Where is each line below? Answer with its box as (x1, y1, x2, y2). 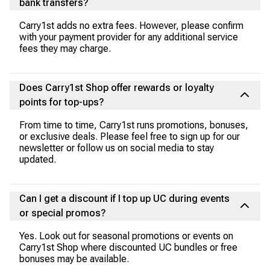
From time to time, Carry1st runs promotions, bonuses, (19, 119, 248, 131)
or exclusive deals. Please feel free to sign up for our (19, 131, 240, 142)
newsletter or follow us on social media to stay (19, 142, 214, 154)
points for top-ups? (19, 96, 104, 108)
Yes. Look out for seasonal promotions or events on (19, 230, 233, 242)
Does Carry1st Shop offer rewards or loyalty (19, 82, 214, 93)
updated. (19, 154, 56, 165)
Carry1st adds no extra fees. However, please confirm (19, 20, 243, 31)
